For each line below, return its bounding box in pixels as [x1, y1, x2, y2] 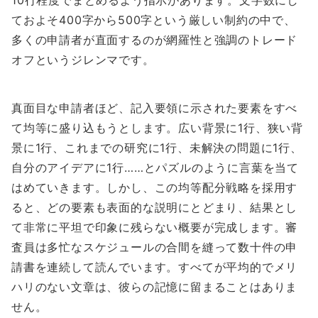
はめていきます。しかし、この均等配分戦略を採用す [11, 180, 298, 195]
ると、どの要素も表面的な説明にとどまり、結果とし [11, 200, 298, 215]
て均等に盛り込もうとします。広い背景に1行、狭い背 [11, 121, 303, 136]
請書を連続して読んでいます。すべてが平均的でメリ [11, 260, 298, 275]
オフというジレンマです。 [11, 53, 155, 67]
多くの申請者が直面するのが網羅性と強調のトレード [11, 33, 298, 48]
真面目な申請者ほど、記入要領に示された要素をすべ [11, 101, 298, 116]
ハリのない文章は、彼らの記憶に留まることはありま [11, 280, 298, 295]
